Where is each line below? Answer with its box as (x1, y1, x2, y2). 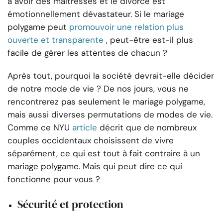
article (72, 121, 97, 133)
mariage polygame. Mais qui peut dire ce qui (7, 160, 182, 172)
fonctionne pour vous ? (7, 173, 100, 185)
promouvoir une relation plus (69, 21, 184, 32)
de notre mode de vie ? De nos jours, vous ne (7, 83, 189, 94)
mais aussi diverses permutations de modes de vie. (7, 109, 213, 120)
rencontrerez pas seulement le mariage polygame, (7, 96, 205, 107)
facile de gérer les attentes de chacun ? (7, 47, 167, 58)
